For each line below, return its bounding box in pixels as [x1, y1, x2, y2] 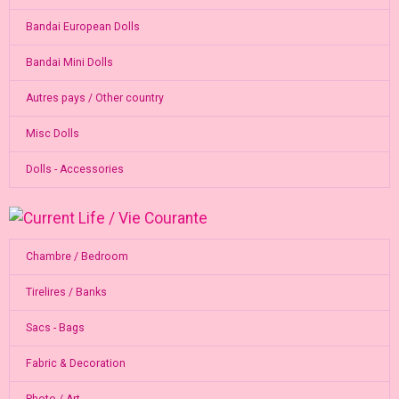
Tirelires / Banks [25, 286, 107, 299]
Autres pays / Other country [25, 92, 164, 105]
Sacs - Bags [25, 322, 85, 335]
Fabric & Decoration [25, 357, 126, 370]
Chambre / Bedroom [25, 250, 128, 264]
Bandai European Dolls [25, 20, 140, 34]
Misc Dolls [25, 127, 79, 141]
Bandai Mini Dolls [25, 56, 113, 69]
